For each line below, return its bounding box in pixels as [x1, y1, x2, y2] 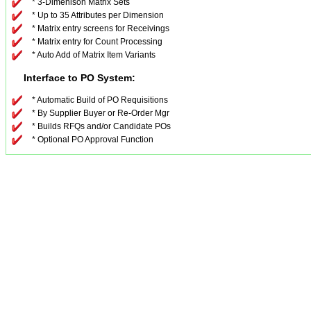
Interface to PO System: [10, 72, 135, 84]
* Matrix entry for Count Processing [32, 37, 162, 47]
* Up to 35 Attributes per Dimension [32, 10, 164, 21]
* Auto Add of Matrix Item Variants [32, 50, 155, 60]
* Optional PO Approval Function [32, 135, 153, 145]
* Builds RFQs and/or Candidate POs [32, 121, 171, 132]
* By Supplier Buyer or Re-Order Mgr [32, 108, 169, 119]
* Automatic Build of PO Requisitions [32, 95, 168, 106]
